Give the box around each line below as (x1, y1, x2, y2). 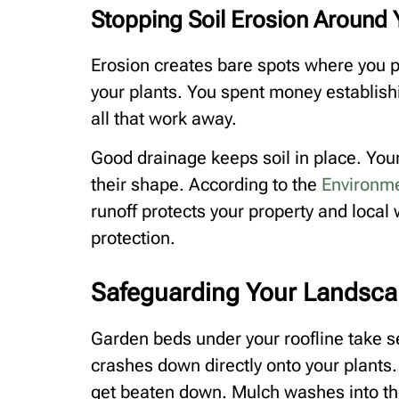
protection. (91, 227, 175, 249)
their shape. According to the (91, 174, 317, 196)
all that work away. (91, 107, 237, 129)
